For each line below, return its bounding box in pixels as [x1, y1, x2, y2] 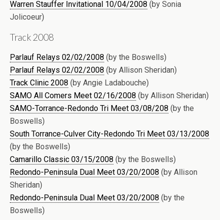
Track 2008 [10, 31, 54, 43]
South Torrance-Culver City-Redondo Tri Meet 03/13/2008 [10, 129, 209, 138]
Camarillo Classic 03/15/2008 [10, 154, 113, 164]
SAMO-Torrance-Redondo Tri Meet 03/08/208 [10, 103, 168, 113]
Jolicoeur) [10, 12, 44, 22]
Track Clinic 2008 [10, 78, 68, 87]
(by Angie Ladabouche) [68, 78, 149, 87]
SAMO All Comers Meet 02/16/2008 [10, 90, 136, 100]
